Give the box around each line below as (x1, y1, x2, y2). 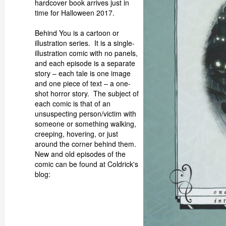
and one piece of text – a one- (35, 78, 131, 88)
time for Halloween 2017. (35, 8, 115, 18)
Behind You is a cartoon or (35, 28, 119, 38)
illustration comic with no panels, (35, 48, 138, 58)
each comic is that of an (35, 98, 110, 108)
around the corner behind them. (35, 139, 138, 149)
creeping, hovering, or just (35, 129, 118, 139)
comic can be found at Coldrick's (35, 159, 138, 169)
